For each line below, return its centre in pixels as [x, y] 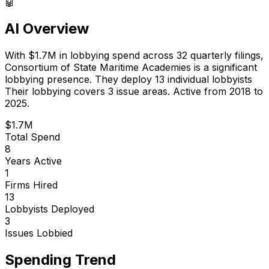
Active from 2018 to [216, 91]
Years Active [33, 161]
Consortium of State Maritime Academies [98, 67]
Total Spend [32, 137]
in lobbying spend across [116, 55]
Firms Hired [31, 185]
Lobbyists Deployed [50, 209]
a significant [230, 67]
